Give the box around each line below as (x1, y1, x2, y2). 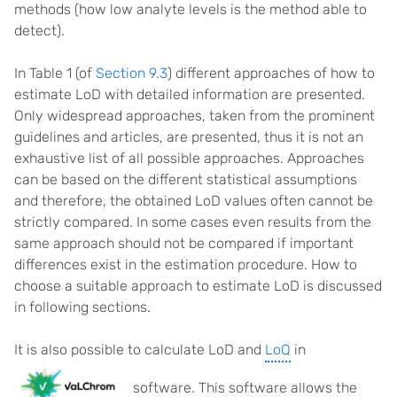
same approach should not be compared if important (14, 235, 354, 252)
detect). (14, 22, 65, 39)
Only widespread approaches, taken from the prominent (14, 107, 375, 124)
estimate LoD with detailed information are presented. (14, 86, 365, 103)
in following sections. (14, 299, 151, 315)
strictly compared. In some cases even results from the (14, 214, 371, 230)
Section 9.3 (96, 65, 167, 82)
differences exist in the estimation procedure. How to (14, 256, 357, 273)
